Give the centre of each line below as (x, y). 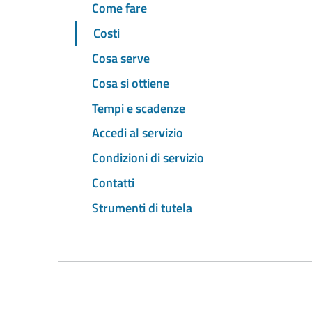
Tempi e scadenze (139, 108)
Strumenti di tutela (142, 208)
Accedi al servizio (138, 133)
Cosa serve (121, 58)
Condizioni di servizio (148, 158)
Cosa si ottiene (131, 83)
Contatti (113, 182)
